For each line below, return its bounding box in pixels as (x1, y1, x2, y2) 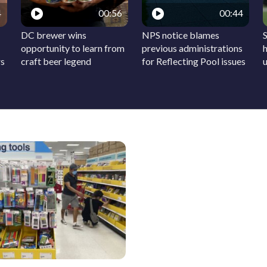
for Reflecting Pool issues (142, 55, 246, 67)
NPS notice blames (142, 29, 220, 41)
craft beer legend (21, 55, 92, 67)
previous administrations (142, 42, 243, 54)
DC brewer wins (21, 29, 87, 41)
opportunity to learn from (21, 42, 125, 54)
